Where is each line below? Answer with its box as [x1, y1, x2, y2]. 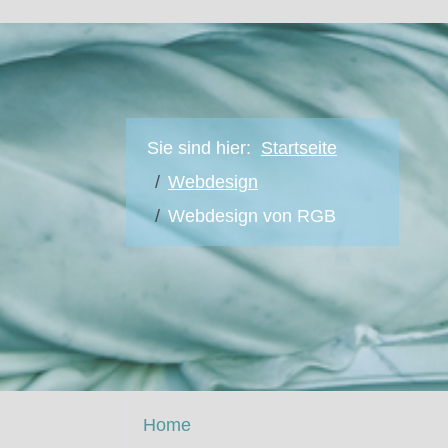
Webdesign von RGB [168, 205, 336, 226]
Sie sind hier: [147, 137, 261, 158]
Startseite [261, 137, 337, 158]
